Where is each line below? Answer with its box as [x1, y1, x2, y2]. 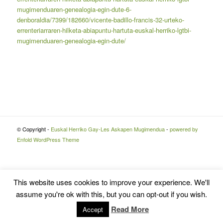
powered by [169, 125, 198, 133]
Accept [83, 205, 103, 214]
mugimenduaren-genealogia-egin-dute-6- [16, 4, 131, 14]
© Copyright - [16, 125, 51, 133]
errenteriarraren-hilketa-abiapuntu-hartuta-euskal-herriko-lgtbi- [16, 25, 191, 35]
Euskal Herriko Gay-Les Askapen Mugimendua [50, 125, 165, 133]
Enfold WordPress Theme [16, 135, 79, 144]
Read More [111, 204, 149, 215]
